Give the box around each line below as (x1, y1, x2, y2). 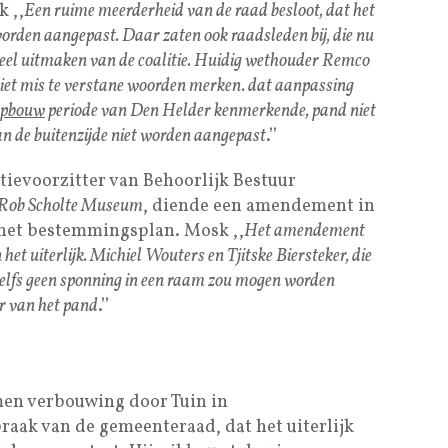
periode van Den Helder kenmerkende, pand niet (45, 98, 376, 124)
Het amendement (244, 218, 365, 244)
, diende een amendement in (143, 193, 375, 219)
